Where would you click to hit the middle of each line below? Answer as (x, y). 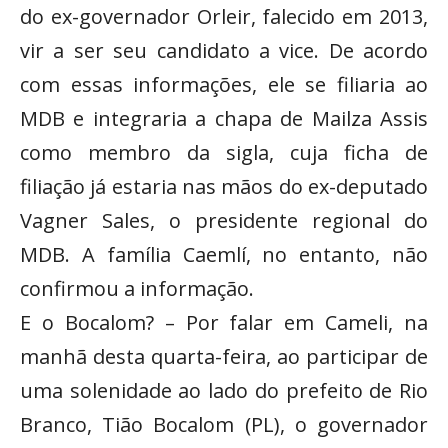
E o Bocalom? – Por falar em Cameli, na (224, 322)
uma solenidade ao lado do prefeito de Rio (224, 390)
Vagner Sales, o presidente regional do (224, 220)
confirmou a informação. (137, 288)
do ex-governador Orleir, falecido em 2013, (224, 16)
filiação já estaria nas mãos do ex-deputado (224, 186)
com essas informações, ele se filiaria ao (224, 84)
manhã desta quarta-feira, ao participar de (224, 356)
